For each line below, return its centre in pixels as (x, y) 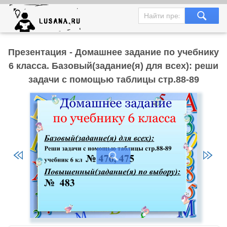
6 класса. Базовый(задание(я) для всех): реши (113, 66)
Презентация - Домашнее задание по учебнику (113, 52)
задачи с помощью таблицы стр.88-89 (113, 80)
